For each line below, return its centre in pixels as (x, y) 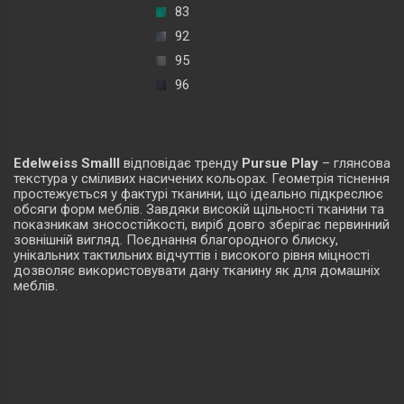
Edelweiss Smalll (67, 163)
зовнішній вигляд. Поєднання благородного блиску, (176, 239)
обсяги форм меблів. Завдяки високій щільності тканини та (199, 209)
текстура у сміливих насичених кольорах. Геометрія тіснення (202, 178)
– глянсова (354, 163)
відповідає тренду (181, 163)
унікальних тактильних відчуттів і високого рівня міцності (192, 255)
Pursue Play (280, 163)
